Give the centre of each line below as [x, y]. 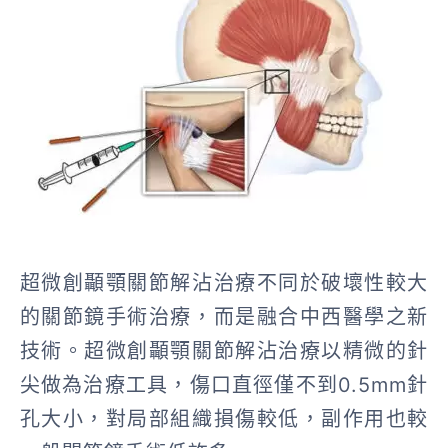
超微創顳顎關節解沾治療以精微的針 [256, 350]
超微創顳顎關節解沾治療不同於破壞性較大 [224, 282]
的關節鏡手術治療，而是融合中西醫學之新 [224, 316]
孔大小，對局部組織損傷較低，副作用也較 [224, 418]
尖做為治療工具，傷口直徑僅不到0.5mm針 [224, 384]
